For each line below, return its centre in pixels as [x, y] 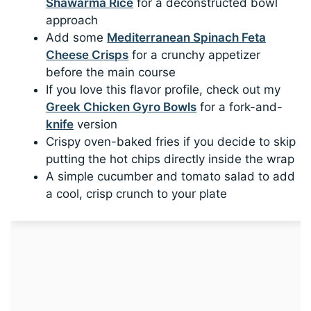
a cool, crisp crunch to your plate [137, 194]
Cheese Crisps [87, 55]
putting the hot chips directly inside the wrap [170, 159]
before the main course [111, 73]
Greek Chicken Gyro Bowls [121, 107]
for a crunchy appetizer [195, 55]
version [96, 125]
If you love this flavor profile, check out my [163, 90]
